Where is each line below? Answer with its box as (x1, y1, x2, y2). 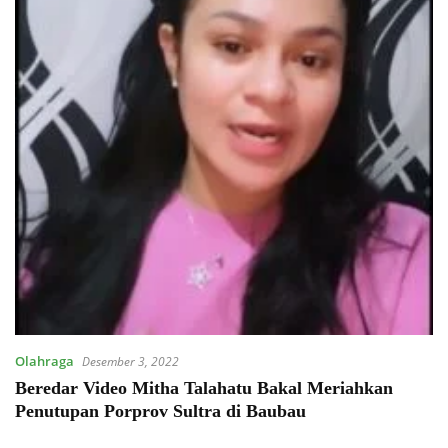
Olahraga (15, 352, 74, 371)
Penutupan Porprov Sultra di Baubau (15, 401, 306, 422)
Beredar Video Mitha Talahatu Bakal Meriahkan (15, 378, 393, 399)
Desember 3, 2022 (82, 353, 179, 371)
